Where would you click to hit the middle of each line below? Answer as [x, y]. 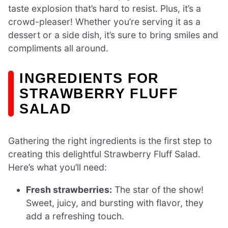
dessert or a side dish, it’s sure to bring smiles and [113, 35]
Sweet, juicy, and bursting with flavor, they [115, 203]
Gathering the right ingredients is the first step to [110, 141]
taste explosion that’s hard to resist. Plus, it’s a [105, 9]
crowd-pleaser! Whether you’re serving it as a [104, 22]
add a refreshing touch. [75, 216]
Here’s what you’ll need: [58, 167]
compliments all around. [58, 48]
